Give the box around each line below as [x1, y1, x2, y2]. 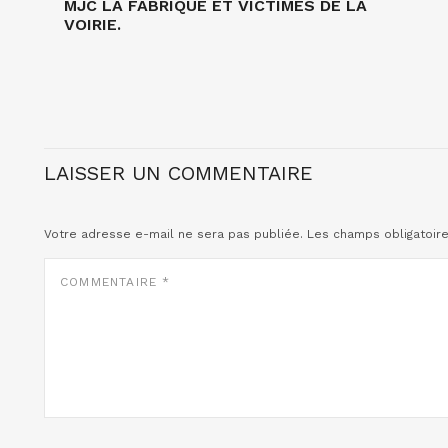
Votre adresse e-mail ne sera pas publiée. [44, 227, 303, 241]
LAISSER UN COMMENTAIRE [44, 161, 313, 185]
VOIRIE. [64, 15, 121, 34]
